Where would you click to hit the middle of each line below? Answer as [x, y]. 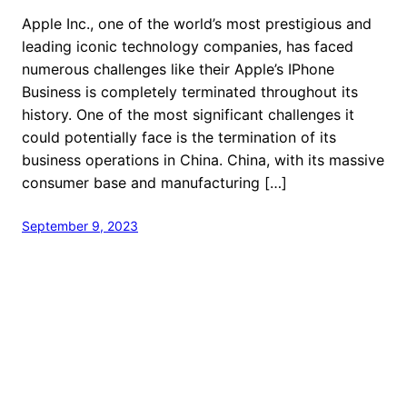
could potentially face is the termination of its [179, 137]
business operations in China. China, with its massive [203, 159]
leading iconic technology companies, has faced [188, 46]
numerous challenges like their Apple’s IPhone [178, 69]
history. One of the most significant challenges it [188, 114]
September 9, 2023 [80, 225]
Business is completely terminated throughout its [190, 91]
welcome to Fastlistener [104, 382]
